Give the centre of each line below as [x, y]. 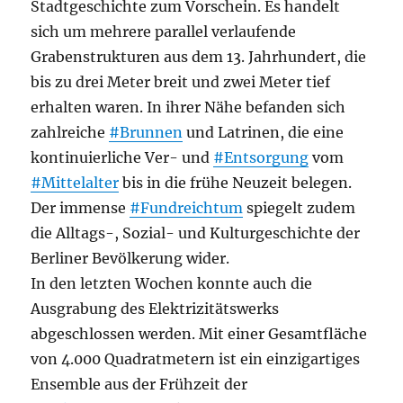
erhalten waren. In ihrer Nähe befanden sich [188, 107]
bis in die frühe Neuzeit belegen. [236, 183]
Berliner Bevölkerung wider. [130, 258]
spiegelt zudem [300, 208]
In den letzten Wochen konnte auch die [172, 283]
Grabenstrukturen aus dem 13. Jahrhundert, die [199, 57]
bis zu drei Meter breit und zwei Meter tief [181, 82]
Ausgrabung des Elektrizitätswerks [155, 309]
